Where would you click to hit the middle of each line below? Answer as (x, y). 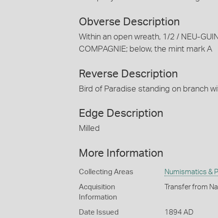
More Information (121, 153)
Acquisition (97, 187)
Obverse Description (129, 22)
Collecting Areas (106, 172)
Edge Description (121, 114)
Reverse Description (128, 74)
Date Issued (99, 212)
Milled (89, 128)
